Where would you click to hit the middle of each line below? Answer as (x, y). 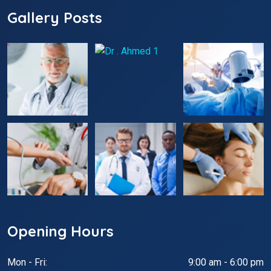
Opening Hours (60, 231)
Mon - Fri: (27, 263)
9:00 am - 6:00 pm (226, 263)
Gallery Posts (55, 17)
